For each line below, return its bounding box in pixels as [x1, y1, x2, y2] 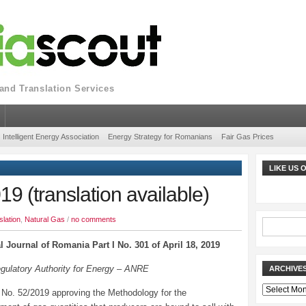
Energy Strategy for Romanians [108, 133, 212, 141]
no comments [71, 215, 116, 223]
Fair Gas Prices [221, 133, 274, 141]
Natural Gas [25, 215, 65, 223]
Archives [262, 284, 294, 294]
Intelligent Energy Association [3, 133, 99, 141]
